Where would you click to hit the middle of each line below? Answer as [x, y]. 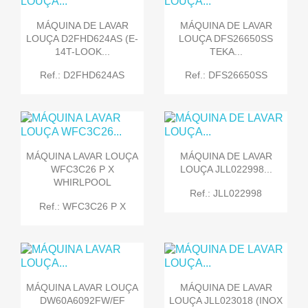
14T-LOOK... [82, 51]
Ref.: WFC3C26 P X [82, 206]
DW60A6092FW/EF [82, 300]
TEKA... [226, 51]
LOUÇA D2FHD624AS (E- [82, 38]
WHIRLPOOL [82, 183]
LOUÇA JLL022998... [226, 169]
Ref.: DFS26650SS [226, 75]
